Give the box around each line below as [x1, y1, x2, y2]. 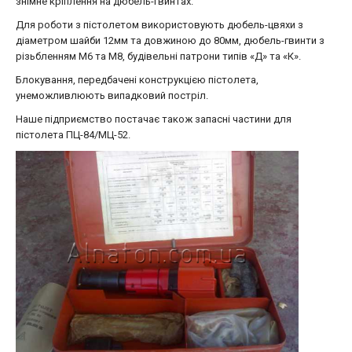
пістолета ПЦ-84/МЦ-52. [16, 129, 130, 141]
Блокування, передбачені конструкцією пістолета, [16, 74, 258, 86]
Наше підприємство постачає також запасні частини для [16, 113, 291, 125]
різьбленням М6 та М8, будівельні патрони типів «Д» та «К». [16, 50, 301, 62]
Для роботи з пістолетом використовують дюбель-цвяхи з [16, 19, 303, 31]
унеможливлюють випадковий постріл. [16, 90, 208, 101]
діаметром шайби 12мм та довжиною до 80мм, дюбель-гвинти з [16, 35, 324, 46]
